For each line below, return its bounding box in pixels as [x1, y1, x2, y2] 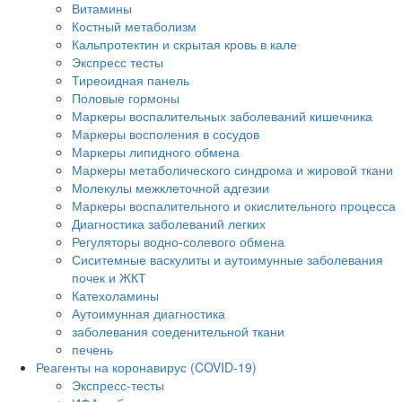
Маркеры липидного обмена [72, 143, 240, 162]
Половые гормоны [72, 89, 179, 108]
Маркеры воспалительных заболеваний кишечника [72, 107, 372, 126]
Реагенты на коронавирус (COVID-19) [36, 358, 257, 377]
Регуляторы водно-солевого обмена [72, 232, 284, 251]
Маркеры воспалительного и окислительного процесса [72, 197, 396, 215]
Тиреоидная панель [72, 71, 189, 90]
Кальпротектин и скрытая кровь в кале [72, 35, 297, 54]
